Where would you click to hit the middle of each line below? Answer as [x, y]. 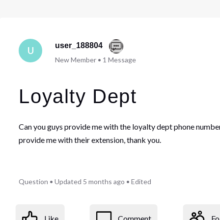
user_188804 [79, 46]
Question [34, 182]
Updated [68, 182]
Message [122, 60]
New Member [75, 60]
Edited [141, 182]
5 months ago [104, 182]
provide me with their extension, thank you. [90, 140]
